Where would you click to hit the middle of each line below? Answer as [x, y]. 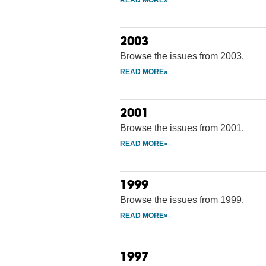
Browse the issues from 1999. [182, 199]
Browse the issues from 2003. [182, 56]
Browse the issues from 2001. [182, 128]
